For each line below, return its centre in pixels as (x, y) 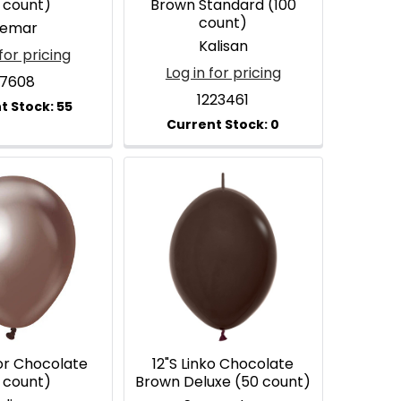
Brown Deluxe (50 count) (223, 382)
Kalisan (223, 47)
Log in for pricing (223, 73)
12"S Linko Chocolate (223, 364)
